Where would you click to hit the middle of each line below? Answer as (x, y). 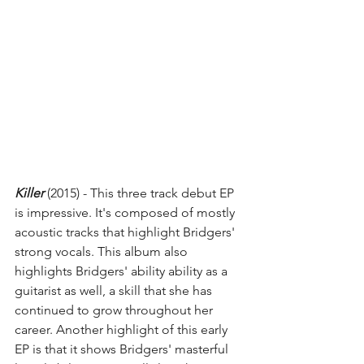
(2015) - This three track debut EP (141, 193)
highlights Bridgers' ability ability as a (123, 271)
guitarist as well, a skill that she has (115, 291)
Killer (29, 193)
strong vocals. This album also (103, 252)
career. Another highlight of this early (123, 330)
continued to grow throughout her (115, 310)
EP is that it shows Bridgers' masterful (123, 349)
